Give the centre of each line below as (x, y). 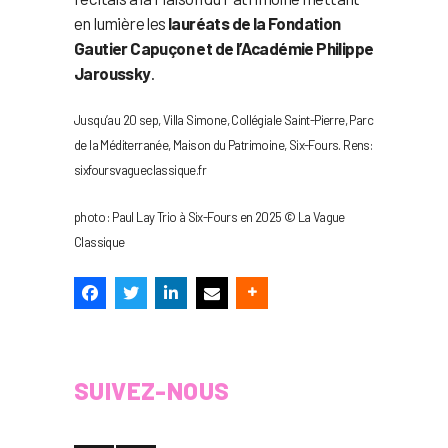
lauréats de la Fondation (254, 22)
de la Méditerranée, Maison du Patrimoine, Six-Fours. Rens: (223, 144)
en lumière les (121, 22)
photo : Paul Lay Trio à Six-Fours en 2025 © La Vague (209, 216)
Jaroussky (112, 72)
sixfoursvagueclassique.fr (140, 169)
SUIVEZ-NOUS (152, 390)
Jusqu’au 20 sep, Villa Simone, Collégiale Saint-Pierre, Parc (223, 119)
